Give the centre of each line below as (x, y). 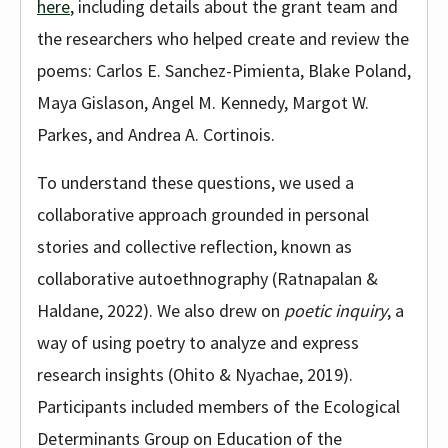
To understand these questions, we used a (195, 182)
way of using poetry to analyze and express (198, 342)
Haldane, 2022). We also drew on (160, 310)
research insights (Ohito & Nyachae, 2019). (195, 374)
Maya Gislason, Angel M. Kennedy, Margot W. (203, 102)
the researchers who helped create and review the (223, 38)
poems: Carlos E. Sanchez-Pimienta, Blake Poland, (224, 70)
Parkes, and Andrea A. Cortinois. (156, 134)
